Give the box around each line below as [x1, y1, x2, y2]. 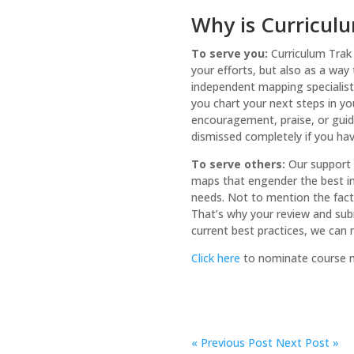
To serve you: [190, 45, 268, 61]
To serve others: [190, 156, 285, 171]
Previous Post [197, 334, 273, 350]
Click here [190, 250, 240, 265]
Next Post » [275, 334, 339, 350]
